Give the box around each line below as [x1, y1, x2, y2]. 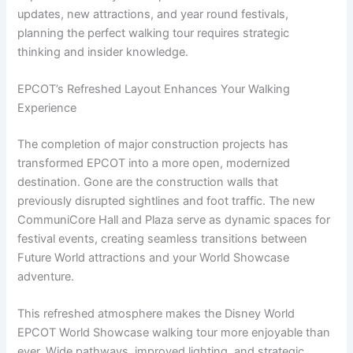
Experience [17, 101, 77, 116]
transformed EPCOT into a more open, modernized [17, 156, 291, 171]
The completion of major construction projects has [17, 137, 289, 152]
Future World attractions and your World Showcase [17, 251, 290, 266]
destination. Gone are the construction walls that [17, 175, 279, 190]
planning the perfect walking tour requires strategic [17, 25, 290, 40]
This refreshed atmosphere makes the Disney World [17, 307, 295, 321]
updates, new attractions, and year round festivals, [17, 6, 289, 21]
